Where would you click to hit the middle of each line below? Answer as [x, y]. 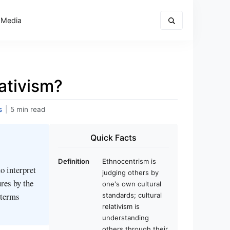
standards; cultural [132, 195]
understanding [126, 218]
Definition [74, 161]
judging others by [130, 172]
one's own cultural [132, 184]
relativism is [121, 206]
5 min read [28, 109]
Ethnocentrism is [129, 161]
